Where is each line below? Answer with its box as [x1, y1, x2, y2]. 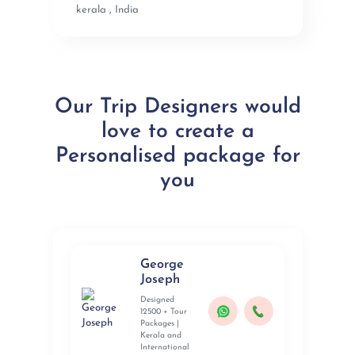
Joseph [140, 273, 181, 287]
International [140, 342, 190, 352]
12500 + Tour [140, 307, 188, 316]
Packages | [140, 319, 180, 328]
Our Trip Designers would [54, 96, 301, 118]
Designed [140, 295, 175, 304]
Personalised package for [55, 145, 300, 167]
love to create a [101, 120, 254, 143]
